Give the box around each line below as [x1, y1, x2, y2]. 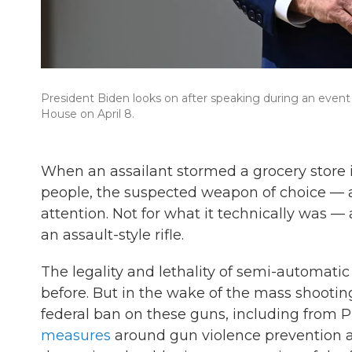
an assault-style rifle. [41, 226, 184, 244]
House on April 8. [41, 107, 134, 121]
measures [41, 327, 111, 344]
